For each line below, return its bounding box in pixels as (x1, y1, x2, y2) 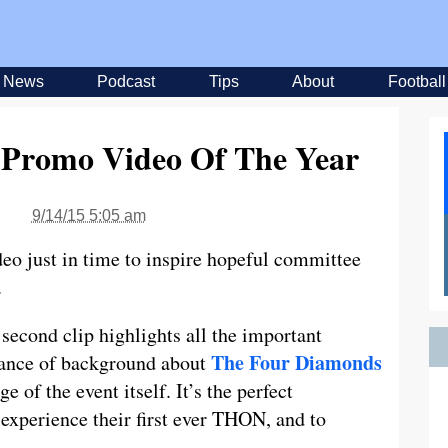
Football (387, 73, 446, 90)
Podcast (97, 73, 155, 90)
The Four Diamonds (211, 348, 382, 377)
